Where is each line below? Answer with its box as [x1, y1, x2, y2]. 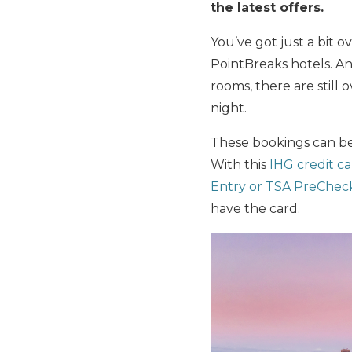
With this [211, 157, 269, 172]
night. [211, 101, 247, 115]
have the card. [211, 201, 300, 216]
